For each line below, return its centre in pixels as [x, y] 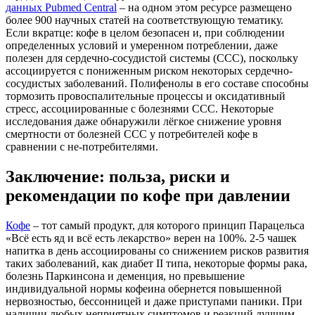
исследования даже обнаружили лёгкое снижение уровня [143, 121]
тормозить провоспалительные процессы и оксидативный [146, 96]
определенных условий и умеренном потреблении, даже [142, 45]
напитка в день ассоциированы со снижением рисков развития [157, 250]
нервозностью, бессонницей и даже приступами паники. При [154, 301]
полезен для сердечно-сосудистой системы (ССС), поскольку [152, 58]
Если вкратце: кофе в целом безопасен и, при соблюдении [145, 32]
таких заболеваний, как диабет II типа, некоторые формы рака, [156, 263]
